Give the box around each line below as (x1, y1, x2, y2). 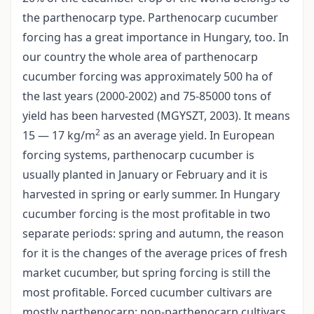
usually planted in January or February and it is (22, 167, 268, 183)
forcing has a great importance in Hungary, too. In (22, 29, 289, 46)
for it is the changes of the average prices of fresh (22, 245, 287, 261)
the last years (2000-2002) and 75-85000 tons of (22, 88, 271, 104)
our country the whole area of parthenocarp (22, 49, 258, 65)
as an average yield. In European (100, 128, 275, 144)
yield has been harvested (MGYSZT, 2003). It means (22, 108, 290, 124)
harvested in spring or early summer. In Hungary (22, 186, 280, 203)
